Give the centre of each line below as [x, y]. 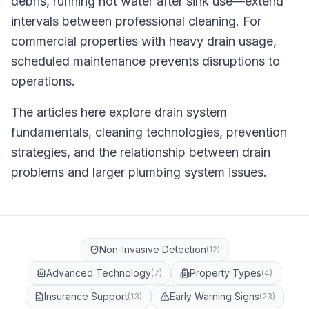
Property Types [226, 273]
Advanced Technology [99, 273]
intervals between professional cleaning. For [136, 21]
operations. [43, 81]
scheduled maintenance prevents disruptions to [146, 61]
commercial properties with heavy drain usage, [144, 41]
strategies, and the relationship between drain [141, 152]
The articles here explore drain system [119, 112]
